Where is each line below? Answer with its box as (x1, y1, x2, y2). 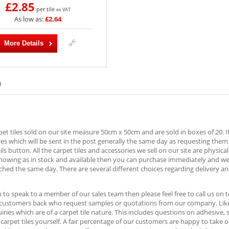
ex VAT (56, 6, 71, 13)
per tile (36, 5, 55, 13)
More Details (4, 39, 43, 47)
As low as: (14, 14, 43, 24)
